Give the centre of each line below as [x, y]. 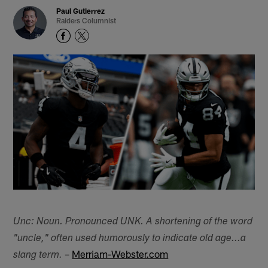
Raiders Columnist [86, 21]
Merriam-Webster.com [120, 253]
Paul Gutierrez [81, 11]
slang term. [38, 255]
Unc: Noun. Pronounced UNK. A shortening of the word [133, 222]
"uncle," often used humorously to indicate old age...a [130, 239]
